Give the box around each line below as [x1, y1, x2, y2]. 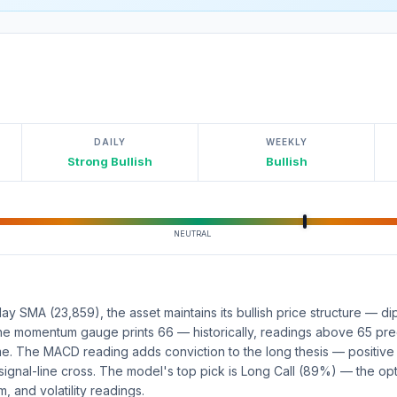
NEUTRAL [174, 229, 211, 238]
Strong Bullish [67, 154, 152, 168]
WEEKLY [265, 136, 307, 147]
